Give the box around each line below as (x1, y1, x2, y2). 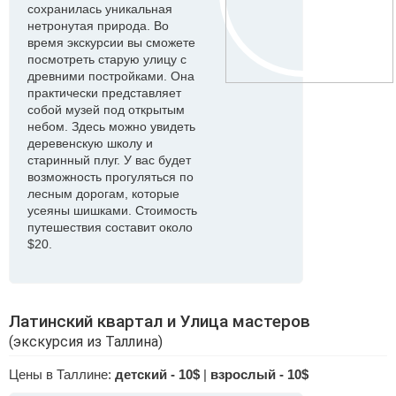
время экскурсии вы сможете (27, 35, 195, 49)
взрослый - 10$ (210, 367, 308, 382)
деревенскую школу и (27, 136, 153, 150)
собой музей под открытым (27, 103, 185, 117)
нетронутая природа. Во (27, 19, 169, 33)
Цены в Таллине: (9, 367, 115, 382)
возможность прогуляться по (27, 170, 194, 184)
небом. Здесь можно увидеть (27, 119, 195, 133)
